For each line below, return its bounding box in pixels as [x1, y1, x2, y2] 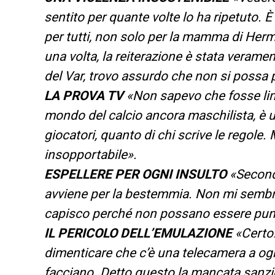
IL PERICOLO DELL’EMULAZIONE [44, 225, 232, 241]
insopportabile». [44, 147, 137, 162]
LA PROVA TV [44, 88, 126, 103]
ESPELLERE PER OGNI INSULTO [44, 166, 227, 182]
